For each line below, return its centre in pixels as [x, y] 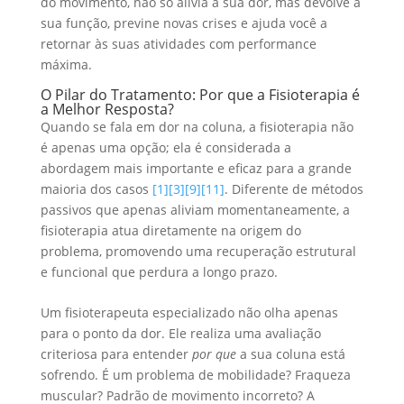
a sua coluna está [290, 353]
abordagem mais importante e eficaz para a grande [196, 168]
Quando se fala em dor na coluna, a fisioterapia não [197, 126]
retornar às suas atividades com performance [178, 43]
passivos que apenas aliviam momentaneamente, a [195, 209]
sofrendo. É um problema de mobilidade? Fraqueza [195, 374]
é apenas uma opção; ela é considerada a [165, 147]
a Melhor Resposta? [107, 109]
